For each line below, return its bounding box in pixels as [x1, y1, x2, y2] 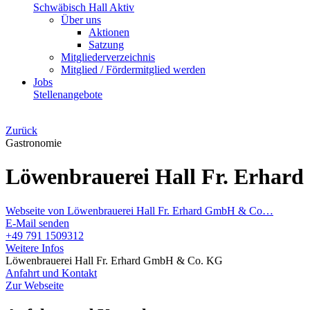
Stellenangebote [33, 89, 102, 100]
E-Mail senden [6, 217, 69, 229]
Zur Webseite [6, 279, 64, 291]
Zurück [6, 125, 37, 136]
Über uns [61, 14, 101, 26]
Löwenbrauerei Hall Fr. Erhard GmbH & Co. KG [6, 254, 223, 266]
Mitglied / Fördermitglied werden [61, 64, 206, 75]
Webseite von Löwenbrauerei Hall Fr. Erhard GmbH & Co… [6, 204, 273, 217]
